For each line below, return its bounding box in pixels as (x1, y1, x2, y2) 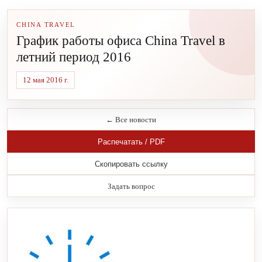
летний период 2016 (16, 50, 131, 64)
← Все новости (106, 115, 156, 124)
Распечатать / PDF (97, 137, 165, 146)
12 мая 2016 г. (23, 75, 68, 84)
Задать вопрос (107, 181, 155, 191)
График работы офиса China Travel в (16, 33, 225, 48)
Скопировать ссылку (94, 159, 168, 168)
